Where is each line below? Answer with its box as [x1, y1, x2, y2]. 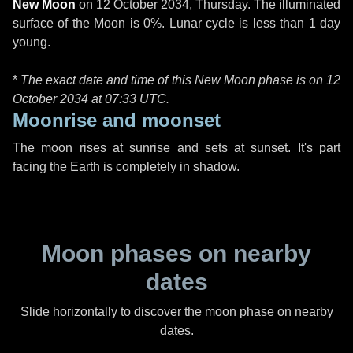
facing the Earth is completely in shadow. [13, 160, 240, 173]
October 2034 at [13, 92, 105, 106]
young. [13, 35, 50, 49]
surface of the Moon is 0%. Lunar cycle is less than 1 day [13, 17, 340, 30]
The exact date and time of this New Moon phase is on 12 [20, 73, 341, 87]
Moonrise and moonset [13, 110, 221, 131]
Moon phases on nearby [42, 240, 311, 266]
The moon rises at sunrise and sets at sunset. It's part [13, 141, 340, 154]
